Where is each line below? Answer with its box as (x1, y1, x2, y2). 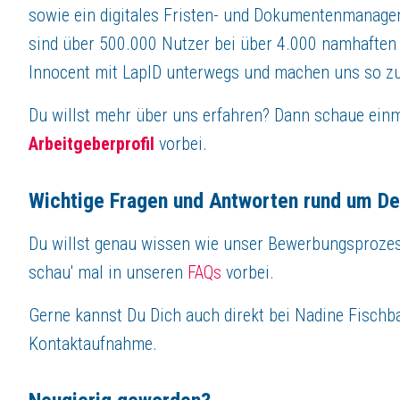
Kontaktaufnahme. (29, 332, 162, 354)
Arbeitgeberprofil (29, 132, 154, 154)
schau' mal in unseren (29, 261, 187, 283)
